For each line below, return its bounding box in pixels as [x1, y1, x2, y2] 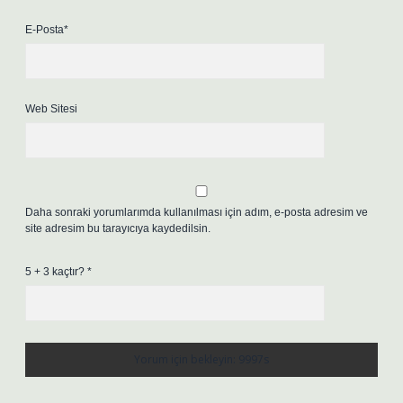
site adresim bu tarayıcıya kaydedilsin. [25, 222, 210, 235]
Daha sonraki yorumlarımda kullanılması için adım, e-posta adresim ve [25, 206, 368, 219]
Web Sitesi [25, 103, 77, 115]
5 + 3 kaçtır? [25, 265, 87, 278]
